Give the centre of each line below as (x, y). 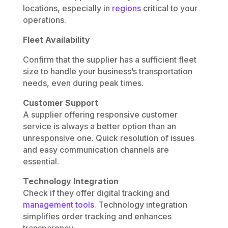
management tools (58, 204)
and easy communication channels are (96, 149)
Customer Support (60, 103)
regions (126, 8)
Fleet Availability (56, 39)
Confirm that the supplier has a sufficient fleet (109, 59)
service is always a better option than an (99, 126)
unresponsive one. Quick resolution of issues (108, 138)
